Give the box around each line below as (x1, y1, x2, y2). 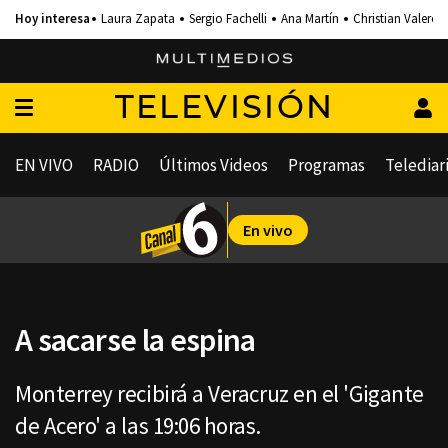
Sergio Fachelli (189, 10, 267, 27)
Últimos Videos (159, 154, 268, 176)
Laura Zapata (101, 10, 175, 27)
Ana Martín (281, 10, 339, 27)
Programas (288, 154, 365, 176)
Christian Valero (353, 10, 439, 27)
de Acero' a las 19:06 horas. (15, 411, 261, 440)
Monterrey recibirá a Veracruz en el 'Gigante (15, 379, 424, 408)
